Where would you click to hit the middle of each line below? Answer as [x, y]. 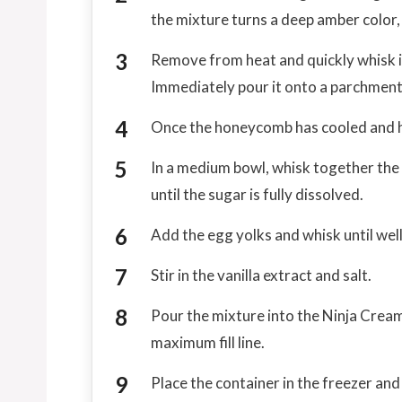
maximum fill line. [208, 342]
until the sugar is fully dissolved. [257, 194]
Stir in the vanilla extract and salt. [261, 275]
